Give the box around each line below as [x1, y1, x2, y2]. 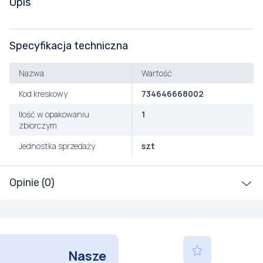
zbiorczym [19, 120, 57, 131]
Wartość [141, 68, 172, 79]
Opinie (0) [9, 176, 55, 189]
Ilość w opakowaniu [19, 109, 89, 120]
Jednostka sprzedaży [19, 140, 95, 151]
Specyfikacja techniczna [9, 39, 128, 52]
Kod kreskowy [19, 88, 68, 99]
